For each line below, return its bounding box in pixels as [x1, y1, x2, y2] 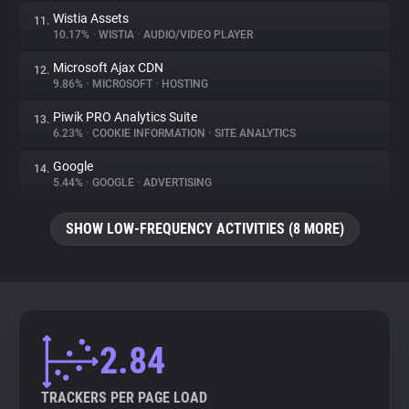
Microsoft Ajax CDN [53, 60, 163, 75]
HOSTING [159, 78, 208, 90]
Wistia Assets [53, 11, 129, 26]
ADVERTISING [141, 176, 212, 189]
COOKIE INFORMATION [89, 127, 208, 140]
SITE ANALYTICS [212, 127, 296, 140]
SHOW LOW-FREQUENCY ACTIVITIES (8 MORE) [65, 220, 344, 237]
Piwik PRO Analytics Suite [53, 110, 197, 124]
